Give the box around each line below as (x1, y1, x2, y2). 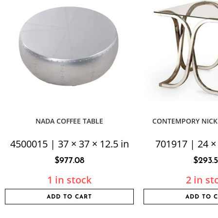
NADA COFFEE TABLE (36, 116, 103, 126)
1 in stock (47, 173, 91, 186)
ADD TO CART (47, 194, 92, 200)
